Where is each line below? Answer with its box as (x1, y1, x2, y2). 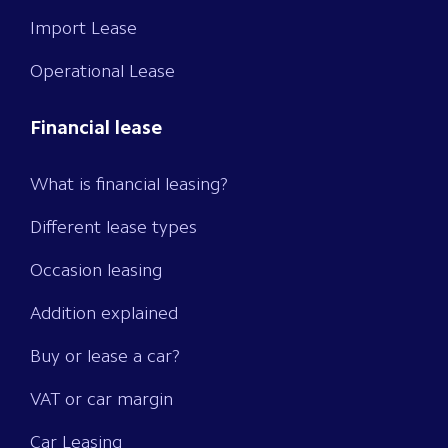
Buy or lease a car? (30, 347, 180, 366)
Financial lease (30, 118, 162, 139)
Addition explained (30, 304, 178, 323)
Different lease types (30, 218, 197, 237)
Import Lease (30, 19, 137, 38)
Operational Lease (30, 62, 175, 81)
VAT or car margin (30, 390, 173, 409)
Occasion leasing (30, 261, 162, 280)
